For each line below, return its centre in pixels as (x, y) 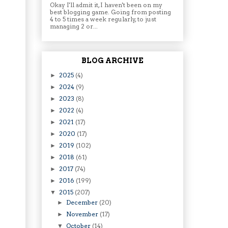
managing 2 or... (74, 26)
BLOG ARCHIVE (112, 60)
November (83, 214)
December (83, 202)
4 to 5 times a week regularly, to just (103, 19)
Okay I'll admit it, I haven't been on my (106, 5)
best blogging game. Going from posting (110, 12)
